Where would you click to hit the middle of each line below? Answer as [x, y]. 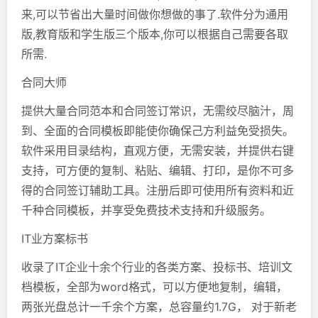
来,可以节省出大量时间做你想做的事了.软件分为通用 [155, 14]
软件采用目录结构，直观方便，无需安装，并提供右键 [158, 150]
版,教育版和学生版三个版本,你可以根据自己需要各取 [155, 34]
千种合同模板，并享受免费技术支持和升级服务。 [146, 210]
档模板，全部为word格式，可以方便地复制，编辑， [154, 286]
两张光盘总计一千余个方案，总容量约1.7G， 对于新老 [159, 306]
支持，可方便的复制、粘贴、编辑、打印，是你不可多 [158, 170]
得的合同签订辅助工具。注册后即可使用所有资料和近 [158, 190]
